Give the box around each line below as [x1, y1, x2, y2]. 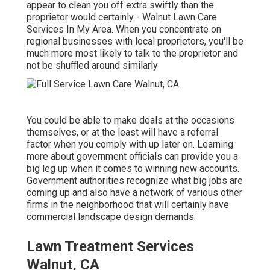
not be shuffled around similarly [27, 60, 158, 72]
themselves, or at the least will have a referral [27, 126, 218, 138]
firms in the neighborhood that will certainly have [27, 198, 229, 210]
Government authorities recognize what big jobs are [27, 174, 243, 186]
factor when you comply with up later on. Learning [27, 138, 233, 150]
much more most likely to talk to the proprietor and [27, 48, 238, 60]
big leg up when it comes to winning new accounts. [27, 162, 239, 174]
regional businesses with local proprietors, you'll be [27, 36, 243, 48]
